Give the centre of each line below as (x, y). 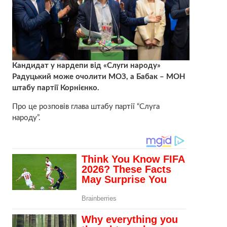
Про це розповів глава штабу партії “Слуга (86, 106)
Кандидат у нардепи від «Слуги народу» (86, 65)
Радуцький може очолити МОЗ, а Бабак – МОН (99, 77)
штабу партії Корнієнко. (55, 88)
